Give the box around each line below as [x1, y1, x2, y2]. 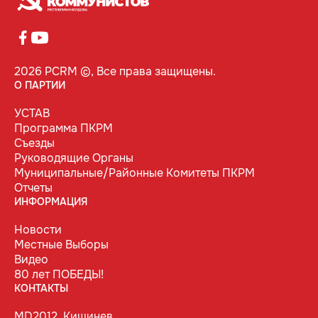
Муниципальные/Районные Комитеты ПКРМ [14, 165, 255, 181]
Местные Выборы [14, 237, 109, 253]
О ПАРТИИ [14, 79, 65, 92]
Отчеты [14, 180, 53, 196]
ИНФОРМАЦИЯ [14, 195, 87, 209]
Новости [14, 222, 62, 238]
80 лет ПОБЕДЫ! [14, 267, 104, 283]
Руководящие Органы [14, 150, 133, 166]
